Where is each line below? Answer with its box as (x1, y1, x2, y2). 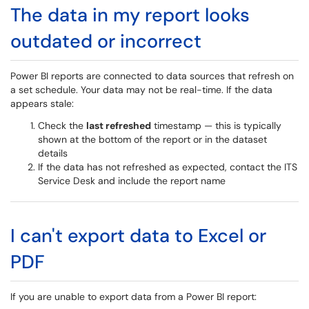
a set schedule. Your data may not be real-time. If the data (10, 83, 272, 96)
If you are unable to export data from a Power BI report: (10, 290, 257, 303)
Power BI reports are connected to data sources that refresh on (10, 70, 294, 82)
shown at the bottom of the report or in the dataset (38, 133, 267, 146)
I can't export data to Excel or (10, 223, 266, 248)
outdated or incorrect (10, 29, 201, 53)
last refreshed (86, 119, 151, 132)
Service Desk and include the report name (38, 175, 226, 187)
